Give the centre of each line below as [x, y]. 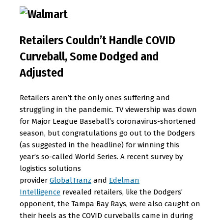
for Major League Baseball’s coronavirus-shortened [108, 121]
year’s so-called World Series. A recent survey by [101, 157]
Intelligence [40, 192]
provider [35, 180]
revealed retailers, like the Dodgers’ [122, 192]
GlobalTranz [70, 180]
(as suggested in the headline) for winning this [99, 145]
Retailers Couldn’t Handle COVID [97, 40]
